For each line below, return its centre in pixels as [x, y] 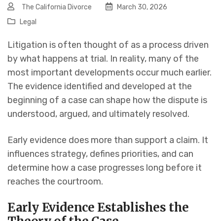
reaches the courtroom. [55, 182]
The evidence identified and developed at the [100, 87]
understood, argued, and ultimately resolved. [98, 114]
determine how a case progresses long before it [105, 168]
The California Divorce [57, 7]
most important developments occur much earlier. [110, 73]
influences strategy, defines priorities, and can [100, 154]
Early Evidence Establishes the [98, 208]
